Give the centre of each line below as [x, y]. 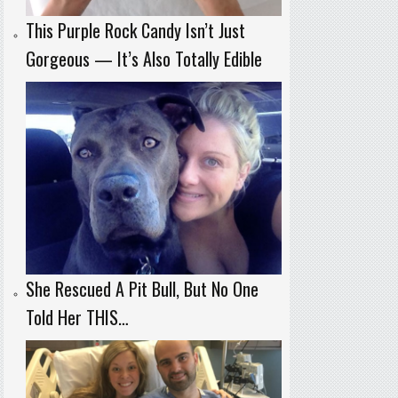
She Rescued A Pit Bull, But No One [142, 288]
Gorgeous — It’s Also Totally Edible [143, 59]
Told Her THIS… [77, 317]
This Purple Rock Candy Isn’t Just [135, 31]
